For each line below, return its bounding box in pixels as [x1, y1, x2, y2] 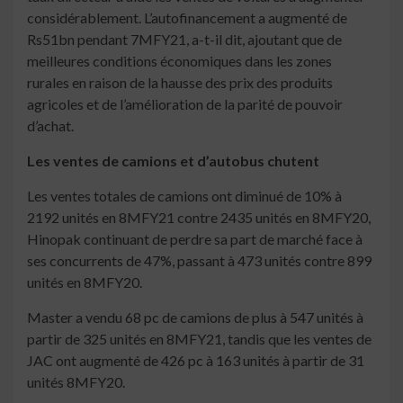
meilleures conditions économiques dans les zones [27, 52, 332, 70]
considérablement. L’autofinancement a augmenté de [27, 9, 347, 27]
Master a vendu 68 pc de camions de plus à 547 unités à [27, 309, 363, 327]
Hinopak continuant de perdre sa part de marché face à [27, 230, 363, 248]
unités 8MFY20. [27, 373, 125, 391]
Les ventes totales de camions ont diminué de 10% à [27, 187, 342, 205]
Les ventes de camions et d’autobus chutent [27, 152, 319, 170]
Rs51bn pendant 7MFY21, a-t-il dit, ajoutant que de [27, 31, 342, 49]
